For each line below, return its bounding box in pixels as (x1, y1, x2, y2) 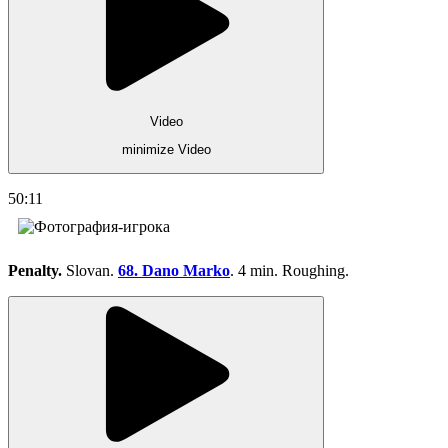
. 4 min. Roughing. (230, 261, 349, 279)
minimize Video (121, 142, 211, 158)
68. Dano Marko (118, 261, 230, 279)
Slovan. (66, 261, 118, 279)
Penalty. (8, 261, 66, 279)
